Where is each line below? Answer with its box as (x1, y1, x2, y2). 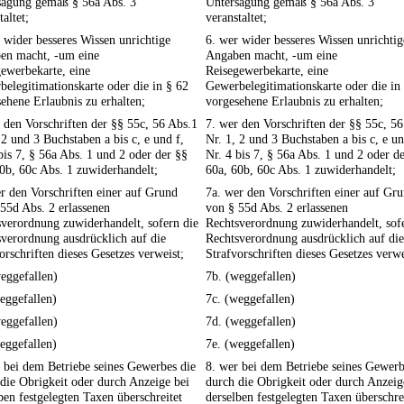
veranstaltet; (206, 10, 267, 25)
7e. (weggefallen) (206, 336, 295, 352)
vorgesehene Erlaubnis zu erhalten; (206, 94, 383, 109)
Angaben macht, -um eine (206, 48, 337, 63)
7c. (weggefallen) (206, 291, 295, 307)
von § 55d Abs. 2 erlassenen (206, 200, 348, 216)
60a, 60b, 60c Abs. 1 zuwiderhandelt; (206, 162, 396, 178)
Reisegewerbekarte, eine (206, 63, 328, 78)
